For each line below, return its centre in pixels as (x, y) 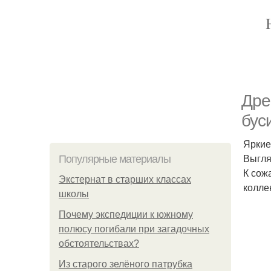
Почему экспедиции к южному (126, 214)
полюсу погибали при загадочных (134, 229)
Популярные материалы (115, 159)
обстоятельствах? (99, 243)
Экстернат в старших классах (125, 179)
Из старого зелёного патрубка (126, 264)
